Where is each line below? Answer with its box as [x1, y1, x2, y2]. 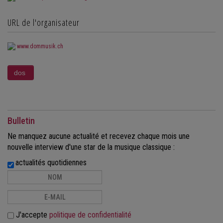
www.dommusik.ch [17, 42, 63, 50]
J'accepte [14, 210, 49, 220]
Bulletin [7, 115, 35, 126]
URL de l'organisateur [7, 16, 80, 28]
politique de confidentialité [49, 210, 131, 220]
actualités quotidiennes [15, 158, 87, 168]
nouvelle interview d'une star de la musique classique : [7, 142, 175, 152]
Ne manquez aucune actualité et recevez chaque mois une [7, 131, 190, 141]
